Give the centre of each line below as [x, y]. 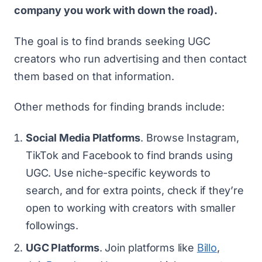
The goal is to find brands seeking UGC [112, 41]
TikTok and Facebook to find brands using [129, 155]
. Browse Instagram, [190, 137]
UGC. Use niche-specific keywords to [118, 173]
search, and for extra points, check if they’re [135, 190]
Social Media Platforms [83, 137]
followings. [52, 225]
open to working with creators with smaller [131, 208]
